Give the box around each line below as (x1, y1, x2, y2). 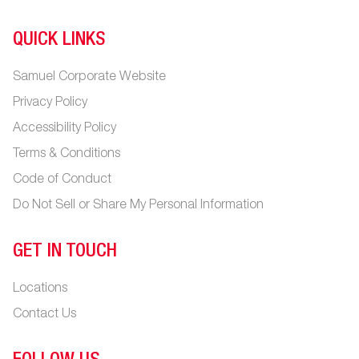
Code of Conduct (13, 174, 111, 187)
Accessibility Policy (13, 123, 116, 135)
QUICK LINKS (13, 31, 105, 50)
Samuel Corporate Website (13, 71, 166, 84)
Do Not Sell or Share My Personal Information (13, 200, 264, 212)
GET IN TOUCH (13, 243, 117, 262)
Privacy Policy (13, 97, 87, 110)
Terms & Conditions (13, 148, 120, 161)
